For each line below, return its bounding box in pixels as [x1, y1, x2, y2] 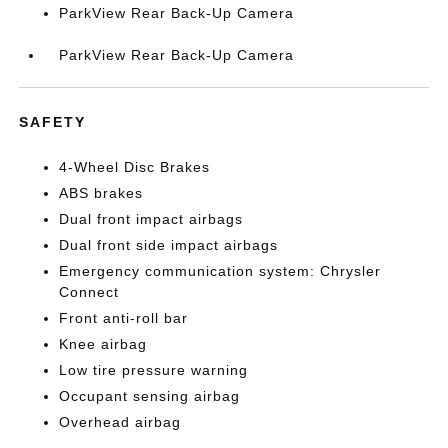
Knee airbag [59, 336, 148, 352]
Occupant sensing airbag [59, 388, 241, 404]
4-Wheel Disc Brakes [59, 159, 211, 175]
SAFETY [19, 114, 87, 130]
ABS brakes [59, 185, 144, 201]
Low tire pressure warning [59, 362, 249, 378]
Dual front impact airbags [59, 211, 244, 227]
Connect [59, 284, 120, 300]
